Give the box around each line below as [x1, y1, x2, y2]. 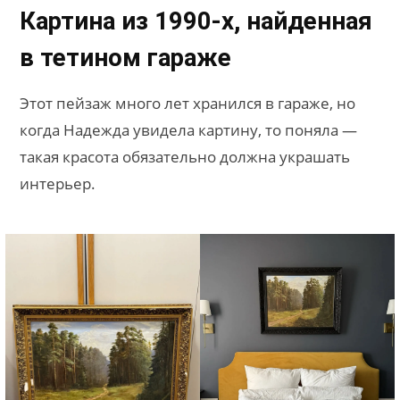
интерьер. [20, 173, 96, 195]
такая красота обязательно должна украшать [20, 146, 350, 168]
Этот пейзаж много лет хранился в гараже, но [20, 93, 355, 114]
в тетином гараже [20, 43, 231, 73]
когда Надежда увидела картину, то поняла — [20, 120, 357, 141]
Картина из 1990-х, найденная [20, 6, 372, 37]
